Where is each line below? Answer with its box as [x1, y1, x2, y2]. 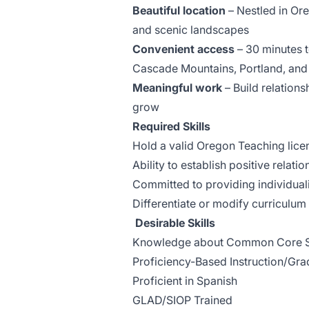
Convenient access [132, 42, 235, 56]
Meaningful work [132, 81, 222, 94]
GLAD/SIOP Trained [132, 293, 232, 307]
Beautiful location [132, 3, 226, 17]
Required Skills [132, 119, 210, 133]
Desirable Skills [135, 216, 215, 230]
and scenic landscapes [132, 23, 249, 37]
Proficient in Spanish [132, 274, 237, 288]
